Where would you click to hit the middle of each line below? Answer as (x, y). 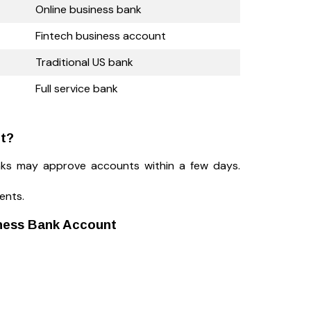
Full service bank (77, 88)
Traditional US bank (84, 62)
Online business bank (89, 9)
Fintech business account (101, 35)
